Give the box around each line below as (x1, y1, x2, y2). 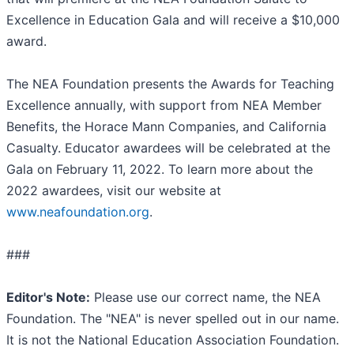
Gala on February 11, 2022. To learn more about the (6, 161, 313, 178)
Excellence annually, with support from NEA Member (6, 97, 322, 114)
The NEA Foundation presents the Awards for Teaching (6, 76, 334, 92)
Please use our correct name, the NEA (90, 289, 321, 306)
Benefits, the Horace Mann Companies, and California (6, 119, 326, 135)
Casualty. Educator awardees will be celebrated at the (6, 140, 330, 156)
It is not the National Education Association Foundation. (6, 332, 339, 348)
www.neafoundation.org (6, 204, 149, 220)
